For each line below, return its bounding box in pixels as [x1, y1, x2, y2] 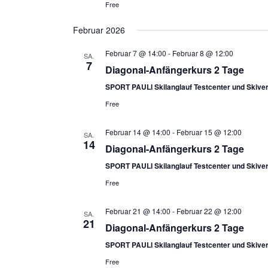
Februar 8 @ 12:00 [172, 48, 233, 58]
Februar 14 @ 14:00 [105, 127, 170, 137]
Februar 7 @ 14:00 [105, 48, 166, 58]
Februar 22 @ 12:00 [176, 206, 242, 216]
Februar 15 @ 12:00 [176, 127, 242, 137]
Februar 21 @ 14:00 [105, 206, 170, 216]
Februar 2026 [72, 24, 125, 36]
